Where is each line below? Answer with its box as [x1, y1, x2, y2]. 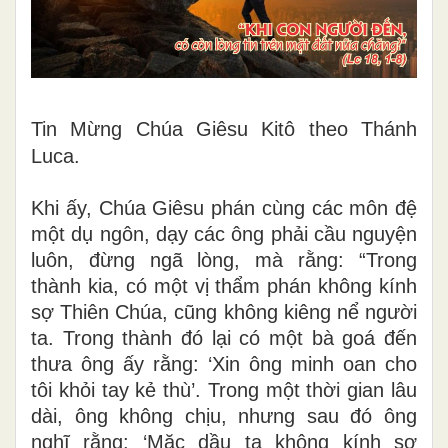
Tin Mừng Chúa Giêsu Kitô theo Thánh [31, 117, 417, 140]
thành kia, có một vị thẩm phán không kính [31, 274, 417, 297]
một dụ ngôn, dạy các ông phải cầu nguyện [31, 222, 417, 245]
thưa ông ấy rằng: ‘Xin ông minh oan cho [31, 352, 417, 375]
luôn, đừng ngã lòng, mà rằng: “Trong [31, 248, 417, 271]
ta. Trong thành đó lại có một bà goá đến [31, 326, 417, 349]
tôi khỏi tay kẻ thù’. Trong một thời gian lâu [31, 378, 417, 401]
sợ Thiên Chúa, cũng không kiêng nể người [31, 300, 417, 323]
